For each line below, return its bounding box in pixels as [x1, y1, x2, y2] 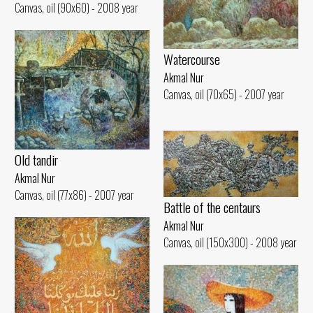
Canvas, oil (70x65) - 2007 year [163, 85, 284, 103]
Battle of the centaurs [163, 196, 261, 217]
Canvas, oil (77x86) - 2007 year [15, 187, 134, 204]
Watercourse [163, 48, 220, 69]
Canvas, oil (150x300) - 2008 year [163, 233, 297, 251]
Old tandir [15, 150, 58, 170]
